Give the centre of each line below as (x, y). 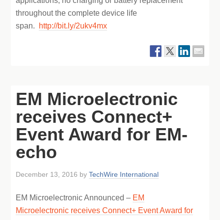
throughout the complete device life (77, 13)
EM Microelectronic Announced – (74, 198)
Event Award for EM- (102, 134)
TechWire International (124, 174)
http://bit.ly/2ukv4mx (73, 26)
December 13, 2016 (47, 174)
